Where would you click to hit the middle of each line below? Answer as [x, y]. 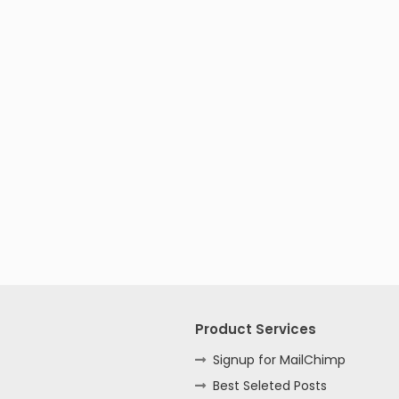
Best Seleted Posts [270, 385]
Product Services [256, 329]
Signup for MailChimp [280, 359]
